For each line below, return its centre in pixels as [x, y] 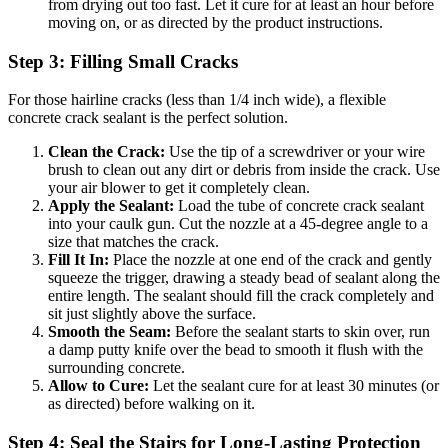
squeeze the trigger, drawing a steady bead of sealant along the [244, 278]
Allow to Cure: [98, 386]
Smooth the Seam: [109, 332]
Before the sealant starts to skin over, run [300, 332]
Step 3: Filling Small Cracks [123, 61]
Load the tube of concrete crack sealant [299, 206]
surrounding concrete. [116, 368]
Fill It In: [78, 260]
